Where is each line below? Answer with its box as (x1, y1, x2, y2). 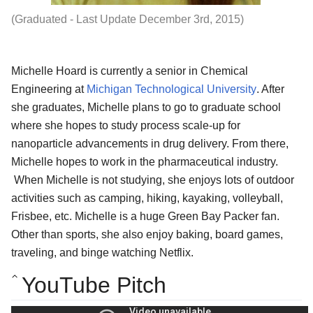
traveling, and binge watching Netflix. (11, 246, 194, 259)
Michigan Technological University (87, 82, 256, 95)
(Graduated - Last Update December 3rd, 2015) (11, 13, 244, 25)
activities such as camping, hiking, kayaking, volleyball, (11, 191, 283, 204)
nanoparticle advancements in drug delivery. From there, (11, 137, 289, 150)
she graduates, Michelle (11, 101, 132, 113)
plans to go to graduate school (132, 101, 281, 113)
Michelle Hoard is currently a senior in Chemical (11, 64, 248, 77)
